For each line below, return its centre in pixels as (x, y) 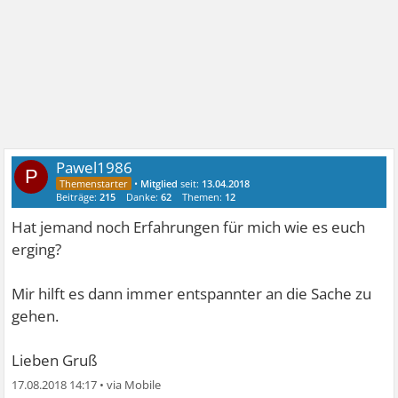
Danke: (144, 197)
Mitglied (159, 184)
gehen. (36, 316)
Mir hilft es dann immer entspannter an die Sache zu (192, 294)
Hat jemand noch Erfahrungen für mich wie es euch (189, 227)
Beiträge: (78, 197)
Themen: (204, 197)
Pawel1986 (95, 168)
